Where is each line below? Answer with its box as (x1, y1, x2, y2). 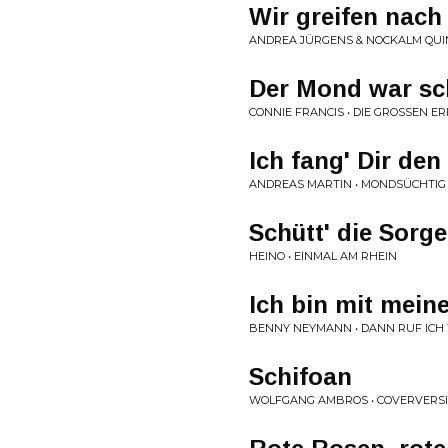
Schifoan (249, 363, 352, 390)
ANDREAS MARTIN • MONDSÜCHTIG (249, 177, 446, 191)
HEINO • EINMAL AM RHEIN (249, 249, 397, 263)
